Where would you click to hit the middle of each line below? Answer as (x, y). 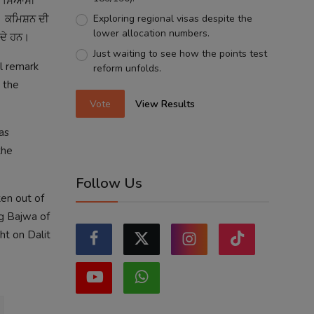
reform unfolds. (127, 68)
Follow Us (109, 184)
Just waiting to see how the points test (180, 54)
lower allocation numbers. (151, 33)
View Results (165, 104)
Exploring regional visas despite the (172, 19)
